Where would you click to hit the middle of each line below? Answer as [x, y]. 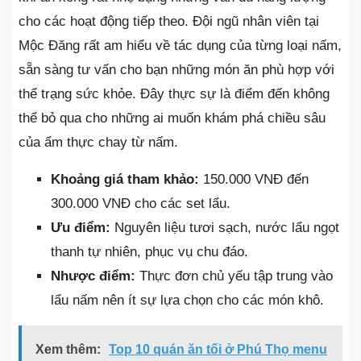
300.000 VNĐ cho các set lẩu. [141, 203]
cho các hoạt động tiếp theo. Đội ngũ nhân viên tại [169, 21]
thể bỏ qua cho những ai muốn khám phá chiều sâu [172, 118]
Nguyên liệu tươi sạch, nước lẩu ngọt [225, 227]
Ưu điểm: [81, 227]
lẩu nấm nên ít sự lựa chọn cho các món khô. [187, 300]
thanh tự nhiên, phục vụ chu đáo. [149, 251]
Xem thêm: [68, 349]
